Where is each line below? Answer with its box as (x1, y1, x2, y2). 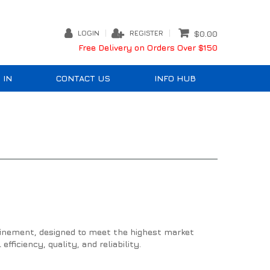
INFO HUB (154, 73, 196, 84)
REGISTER (130, 28, 163, 37)
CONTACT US (56, 73, 111, 84)
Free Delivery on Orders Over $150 (78, 42, 218, 53)
